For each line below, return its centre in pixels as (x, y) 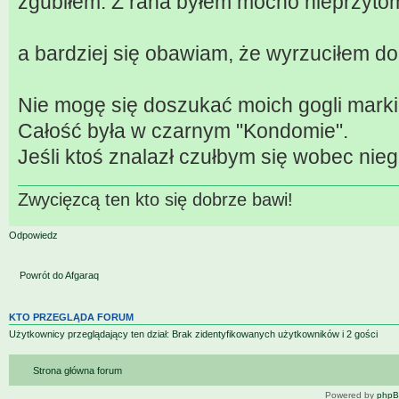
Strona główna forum (77, 371)
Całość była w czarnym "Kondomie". (183, 131)
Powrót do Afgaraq (59, 276)
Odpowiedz (33, 235)
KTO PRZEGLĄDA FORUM (71, 317)
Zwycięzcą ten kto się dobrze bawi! (155, 199)
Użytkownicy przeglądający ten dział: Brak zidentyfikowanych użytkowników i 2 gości (193, 334)
